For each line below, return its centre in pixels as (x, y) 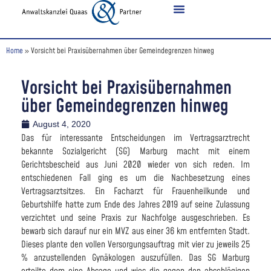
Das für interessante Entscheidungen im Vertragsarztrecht (135, 138)
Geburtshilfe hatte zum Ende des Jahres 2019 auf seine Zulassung (135, 204)
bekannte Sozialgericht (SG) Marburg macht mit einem (135, 151)
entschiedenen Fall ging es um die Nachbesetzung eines (135, 178)
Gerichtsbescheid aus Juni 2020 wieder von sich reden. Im (135, 165)
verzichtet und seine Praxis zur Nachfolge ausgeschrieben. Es (135, 218)
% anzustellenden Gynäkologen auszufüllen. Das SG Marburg (135, 258)
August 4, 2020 (62, 124)
